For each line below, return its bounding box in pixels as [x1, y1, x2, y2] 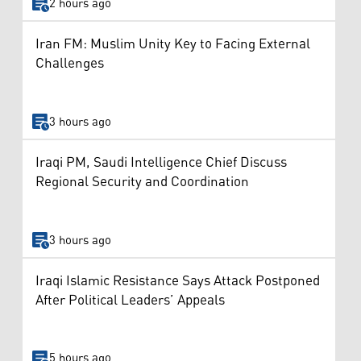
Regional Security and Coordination [35, 168, 249, 197]
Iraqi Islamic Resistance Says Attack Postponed [35, 267, 320, 295]
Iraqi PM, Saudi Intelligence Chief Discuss [35, 149, 287, 177]
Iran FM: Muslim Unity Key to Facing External [35, 31, 310, 59]
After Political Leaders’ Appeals [35, 286, 225, 314]
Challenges [35, 50, 104, 78]
